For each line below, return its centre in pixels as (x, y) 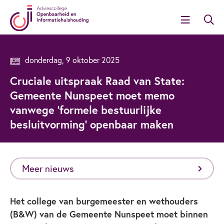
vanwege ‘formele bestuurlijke (86, 109)
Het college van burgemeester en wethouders (104, 201)
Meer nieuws (48, 168)
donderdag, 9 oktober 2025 (72, 59)
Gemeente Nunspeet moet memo (92, 95)
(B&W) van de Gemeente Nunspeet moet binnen (109, 214)
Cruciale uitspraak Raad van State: (97, 80)
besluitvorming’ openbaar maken (92, 124)
